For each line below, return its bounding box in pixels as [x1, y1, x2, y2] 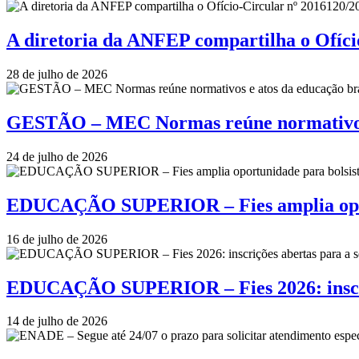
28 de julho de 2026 [6, 67, 107, 82]
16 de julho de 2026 [6, 232, 107, 246]
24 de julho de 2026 [6, 149, 107, 163]
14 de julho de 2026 [6, 314, 107, 329]
